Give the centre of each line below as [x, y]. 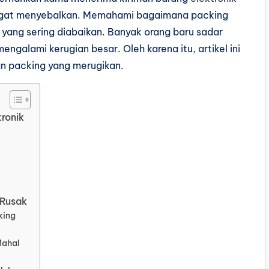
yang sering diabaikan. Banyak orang [87, 32]
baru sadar [198, 32]
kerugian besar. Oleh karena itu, [124, 49]
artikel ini [219, 49]
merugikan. [98, 65]
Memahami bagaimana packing [156, 15]
